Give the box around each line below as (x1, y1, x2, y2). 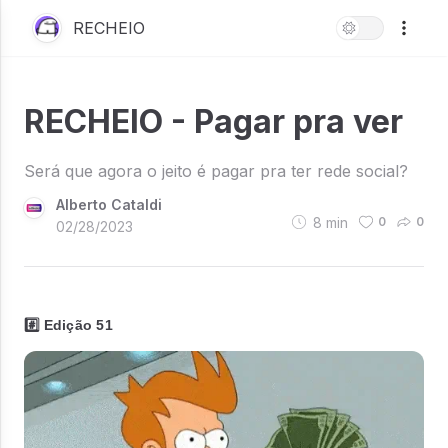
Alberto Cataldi (56, 196, 162, 213)
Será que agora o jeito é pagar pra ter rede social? (24, 161, 408, 181)
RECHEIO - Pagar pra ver (24, 102, 403, 141)
